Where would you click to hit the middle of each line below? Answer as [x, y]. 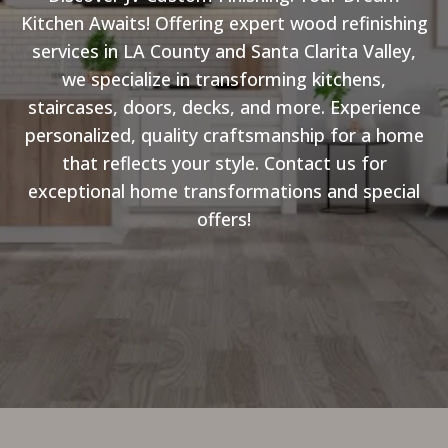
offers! [224, 219]
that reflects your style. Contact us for [224, 163]
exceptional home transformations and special [224, 191]
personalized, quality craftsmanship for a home [224, 135]
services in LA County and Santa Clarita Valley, [224, 51]
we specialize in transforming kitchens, [224, 79]
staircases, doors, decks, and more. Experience [224, 107]
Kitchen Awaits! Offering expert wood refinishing [224, 23]
